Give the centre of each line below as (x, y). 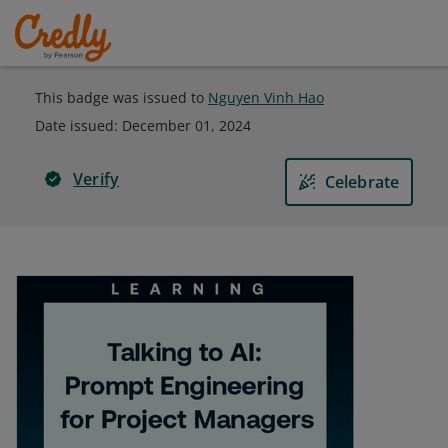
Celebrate (362, 182)
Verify (96, 179)
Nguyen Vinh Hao (266, 97)
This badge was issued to (121, 97)
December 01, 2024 (186, 125)
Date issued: (78, 125)
